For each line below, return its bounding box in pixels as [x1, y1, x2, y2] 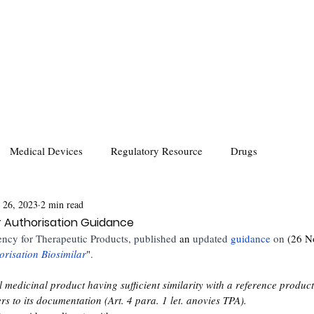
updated [190, 231, 228, 245]
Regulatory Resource [111, 143, 203, 158]
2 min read [41, 197, 83, 211]
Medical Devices [10, 143, 83, 158]
